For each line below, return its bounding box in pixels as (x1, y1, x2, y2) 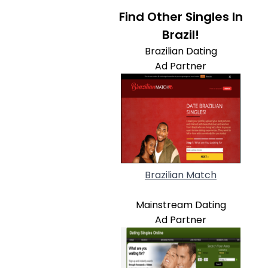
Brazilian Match (145, 168, 217, 182)
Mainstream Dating (135, 198, 226, 212)
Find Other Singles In (118, 8, 243, 25)
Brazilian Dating (144, 44, 217, 58)
